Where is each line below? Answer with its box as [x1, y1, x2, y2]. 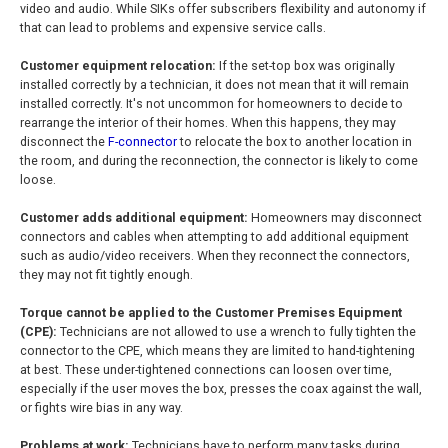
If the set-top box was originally [216, 58, 395, 73]
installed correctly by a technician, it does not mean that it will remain [20, 77, 409, 92]
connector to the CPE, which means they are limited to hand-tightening [20, 343, 415, 358]
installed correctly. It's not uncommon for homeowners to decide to [20, 96, 403, 111]
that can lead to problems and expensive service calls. [20, 20, 326, 35]
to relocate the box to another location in [177, 134, 412, 149]
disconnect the [20, 134, 108, 149]
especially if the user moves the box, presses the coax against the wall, [20, 381, 422, 396]
